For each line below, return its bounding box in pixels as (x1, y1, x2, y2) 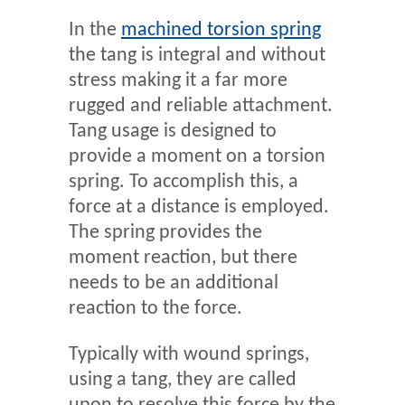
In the (69, 20, 121, 42)
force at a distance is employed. (69, 197, 329, 219)
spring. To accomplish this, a (69, 172, 298, 193)
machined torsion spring (121, 20, 321, 42)
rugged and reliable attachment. (69, 96, 333, 118)
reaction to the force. (69, 298, 242, 320)
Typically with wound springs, (69, 344, 309, 365)
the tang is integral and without (69, 45, 325, 67)
